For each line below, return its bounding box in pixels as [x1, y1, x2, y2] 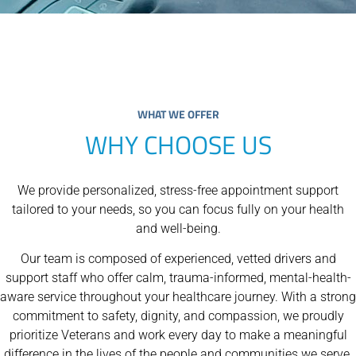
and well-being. [135, 221, 221, 236]
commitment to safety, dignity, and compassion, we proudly [12, 308, 344, 324]
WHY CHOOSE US [84, 126, 272, 164]
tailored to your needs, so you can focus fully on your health [12, 202, 344, 217]
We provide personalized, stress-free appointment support [17, 183, 339, 198]
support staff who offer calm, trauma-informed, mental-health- [5, 270, 351, 286]
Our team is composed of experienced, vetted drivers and [20, 251, 336, 267]
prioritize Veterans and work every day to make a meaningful [9, 327, 347, 343]
